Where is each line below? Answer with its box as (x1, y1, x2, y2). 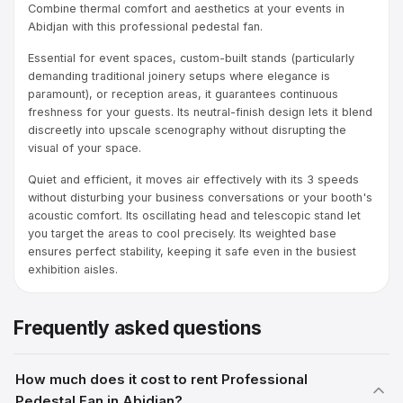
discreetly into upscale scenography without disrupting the (28, 122, 346, 137)
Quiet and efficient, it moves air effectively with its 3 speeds (28, 172, 359, 186)
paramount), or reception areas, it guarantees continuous (28, 86, 338, 101)
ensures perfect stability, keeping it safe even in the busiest (28, 244, 356, 258)
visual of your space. (28, 140, 141, 155)
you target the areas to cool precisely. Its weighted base (28, 226, 336, 240)
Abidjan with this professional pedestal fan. (28, 19, 263, 33)
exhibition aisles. (28, 262, 118, 276)
